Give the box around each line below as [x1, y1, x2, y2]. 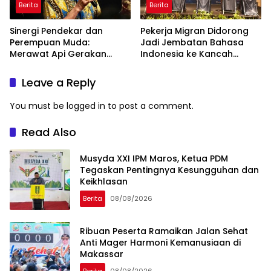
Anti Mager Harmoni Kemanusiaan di [80, 236, 241, 249]
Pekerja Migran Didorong [140, 25, 249, 38]
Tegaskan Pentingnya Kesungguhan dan [80, 163, 259, 176]
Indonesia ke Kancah [140, 48, 233, 60]
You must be [10, 100, 67, 113]
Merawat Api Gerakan [10, 48, 106, 60]
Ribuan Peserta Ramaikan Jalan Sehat [80, 224, 248, 237]
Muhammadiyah [10, 59, 81, 72]
